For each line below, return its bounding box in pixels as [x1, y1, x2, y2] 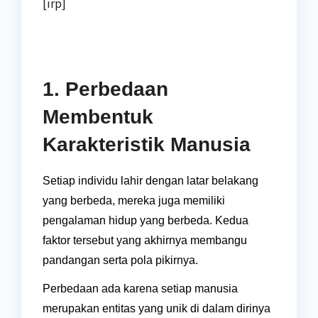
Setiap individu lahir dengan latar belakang [43, 175, 258, 187]
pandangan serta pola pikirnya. [43, 254, 198, 267]
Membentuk [43, 106, 153, 128]
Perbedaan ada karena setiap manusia [43, 283, 238, 295]
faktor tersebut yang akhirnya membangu [43, 234, 247, 247]
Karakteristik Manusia [43, 133, 251, 156]
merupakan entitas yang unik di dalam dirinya [43, 302, 270, 315]
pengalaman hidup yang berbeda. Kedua [43, 214, 248, 227]
